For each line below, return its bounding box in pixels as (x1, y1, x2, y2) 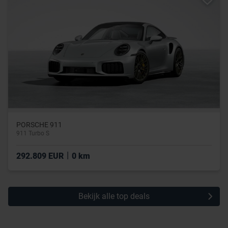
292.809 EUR (16, 151, 66, 161)
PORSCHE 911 (16, 120, 62, 129)
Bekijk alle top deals (78, 191, 150, 201)
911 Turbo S (16, 129, 49, 137)
